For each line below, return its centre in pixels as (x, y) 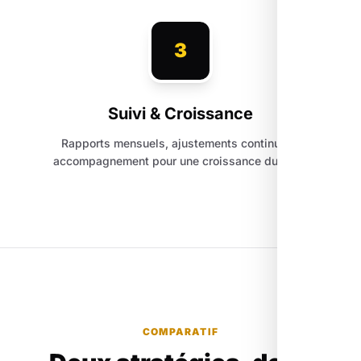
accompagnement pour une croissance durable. (180, 161)
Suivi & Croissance (180, 114)
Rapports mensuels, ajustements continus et (180, 143)
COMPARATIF (180, 332)
